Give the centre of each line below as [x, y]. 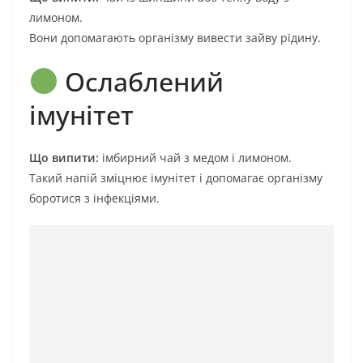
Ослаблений [141, 81]
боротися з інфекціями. [94, 198]
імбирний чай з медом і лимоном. [195, 157]
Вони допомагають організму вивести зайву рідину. [175, 37]
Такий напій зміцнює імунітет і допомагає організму [176, 177]
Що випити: [64, 157]
